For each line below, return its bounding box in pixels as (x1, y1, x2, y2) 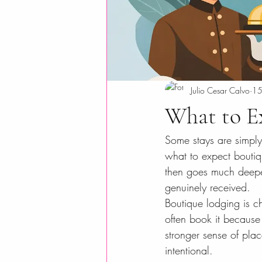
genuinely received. (165, 180, 250, 194)
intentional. (165, 243, 213, 257)
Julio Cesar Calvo (191, 84, 250, 96)
